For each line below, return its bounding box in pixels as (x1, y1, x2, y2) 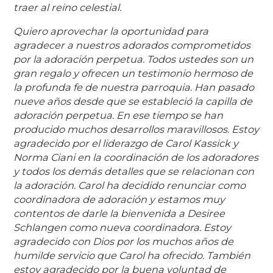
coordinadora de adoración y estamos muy (13, 193, 225, 205)
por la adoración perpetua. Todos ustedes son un (13, 52, 254, 65)
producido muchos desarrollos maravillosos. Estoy (13, 122, 260, 135)
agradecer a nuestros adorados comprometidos (13, 38, 251, 51)
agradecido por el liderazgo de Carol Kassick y (13, 136, 239, 149)
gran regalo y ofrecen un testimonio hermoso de (13, 66, 253, 79)
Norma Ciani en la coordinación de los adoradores (13, 151, 259, 163)
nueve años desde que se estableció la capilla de (13, 94, 253, 107)
